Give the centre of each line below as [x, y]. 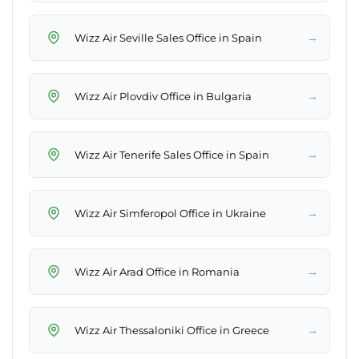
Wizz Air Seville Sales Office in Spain [168, 37]
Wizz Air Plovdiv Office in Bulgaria [163, 96]
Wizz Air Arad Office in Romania [157, 271]
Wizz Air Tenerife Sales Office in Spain [172, 154]
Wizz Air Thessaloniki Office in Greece [172, 330]
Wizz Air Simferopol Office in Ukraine [170, 213]
